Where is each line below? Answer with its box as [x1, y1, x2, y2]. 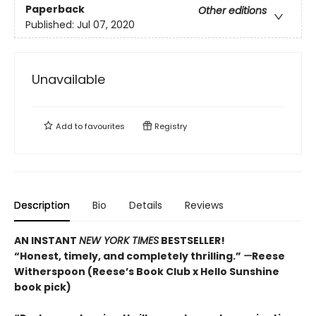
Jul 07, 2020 [77, 17, 135, 32]
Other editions [198, 3, 267, 18]
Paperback [25, 1, 85, 16]
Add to [54, 121, 85, 133]
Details [129, 198, 162, 213]
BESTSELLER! [159, 233, 225, 248]
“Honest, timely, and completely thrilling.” [14, 249, 243, 264]
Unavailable [32, 71, 105, 89]
